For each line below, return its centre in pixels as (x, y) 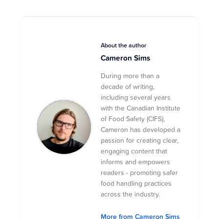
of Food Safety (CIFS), (133, 118)
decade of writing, (128, 86)
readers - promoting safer (139, 172)
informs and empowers (135, 161)
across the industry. (130, 194)
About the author (123, 45)
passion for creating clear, (140, 140)
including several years (136, 97)
